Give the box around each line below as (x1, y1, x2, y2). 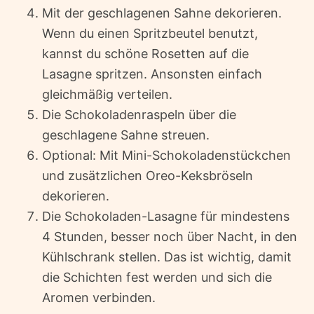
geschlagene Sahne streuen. (42, 127, 210, 142)
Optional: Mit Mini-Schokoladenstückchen (42, 147, 291, 163)
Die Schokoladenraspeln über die (42, 107, 236, 122)
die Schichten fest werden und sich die (42, 269, 272, 285)
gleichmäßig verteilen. (42, 86, 172, 102)
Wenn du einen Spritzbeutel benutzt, (42, 25, 258, 41)
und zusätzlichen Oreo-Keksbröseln (42, 168, 253, 183)
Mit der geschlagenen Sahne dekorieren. (42, 5, 282, 20)
